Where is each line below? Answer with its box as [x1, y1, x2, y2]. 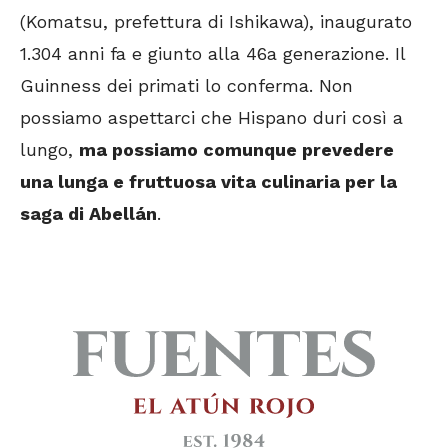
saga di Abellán [20, 202, 157, 224]
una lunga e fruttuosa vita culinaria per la [20, 170, 397, 192]
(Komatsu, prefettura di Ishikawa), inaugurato [20, 10, 412, 32]
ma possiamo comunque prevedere [79, 138, 394, 160]
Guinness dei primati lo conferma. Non [20, 74, 353, 96]
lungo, [20, 138, 79, 160]
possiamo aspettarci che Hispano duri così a [20, 106, 403, 128]
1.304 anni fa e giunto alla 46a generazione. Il [20, 42, 405, 64]
